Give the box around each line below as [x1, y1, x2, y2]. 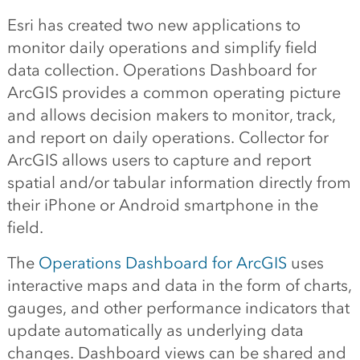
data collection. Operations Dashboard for [6, 60, 317, 80]
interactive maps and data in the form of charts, [6, 276, 352, 295]
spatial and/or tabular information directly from [6, 173, 351, 192]
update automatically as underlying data [6, 321, 304, 340]
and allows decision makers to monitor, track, [6, 105, 336, 125]
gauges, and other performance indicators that [6, 298, 350, 317]
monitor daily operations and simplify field [6, 38, 317, 57]
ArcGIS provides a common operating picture [6, 83, 341, 102]
